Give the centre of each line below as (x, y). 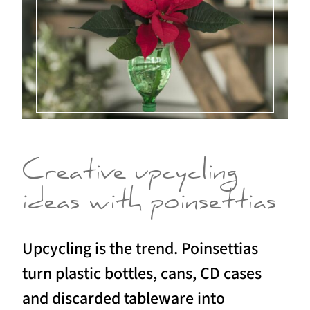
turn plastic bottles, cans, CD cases (142, 273)
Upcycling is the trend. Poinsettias (140, 248)
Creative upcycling (130, 175)
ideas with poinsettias (149, 205)
